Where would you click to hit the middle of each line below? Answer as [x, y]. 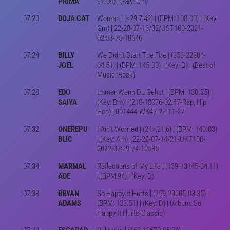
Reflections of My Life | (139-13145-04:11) [157, 166]
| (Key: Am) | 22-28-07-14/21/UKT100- [151, 139]
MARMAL [72, 166]
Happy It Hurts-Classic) [131, 213]
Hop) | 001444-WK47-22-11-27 [140, 112]
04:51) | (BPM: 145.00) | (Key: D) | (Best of [156, 65]
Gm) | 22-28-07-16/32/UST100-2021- [150, 28]
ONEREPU [73, 129]
